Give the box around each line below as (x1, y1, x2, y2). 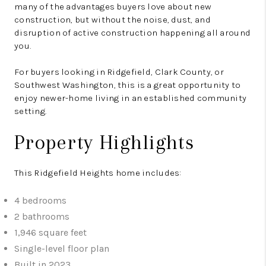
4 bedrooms (14, 195, 66, 207)
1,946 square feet (14, 227, 87, 239)
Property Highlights (14, 131, 195, 154)
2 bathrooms (14, 211, 69, 223)
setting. (14, 106, 47, 117)
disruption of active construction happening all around (14, 27, 251, 39)
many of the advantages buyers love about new (14, 1, 212, 12)
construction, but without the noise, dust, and (14, 14, 211, 26)
